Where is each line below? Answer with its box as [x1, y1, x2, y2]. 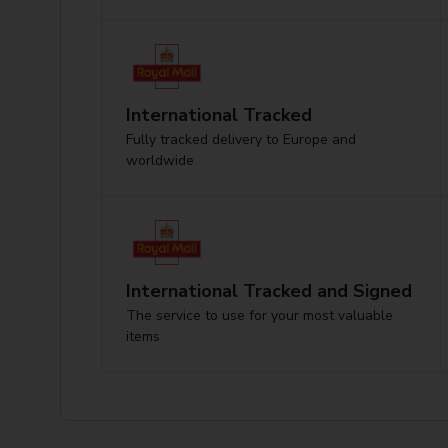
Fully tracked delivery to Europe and [126, 129, 356, 149]
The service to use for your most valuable [126, 305, 393, 325]
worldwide [126, 150, 194, 170]
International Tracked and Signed [126, 278, 412, 303]
